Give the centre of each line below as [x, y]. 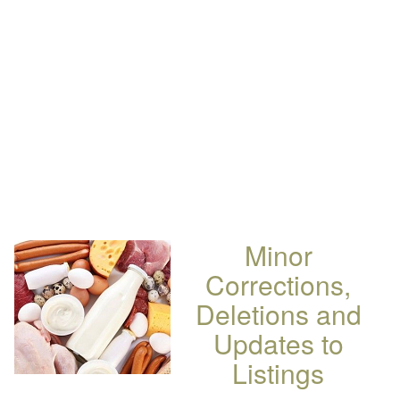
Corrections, [278, 284]
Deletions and [278, 314]
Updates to [278, 343]
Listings [278, 373]
